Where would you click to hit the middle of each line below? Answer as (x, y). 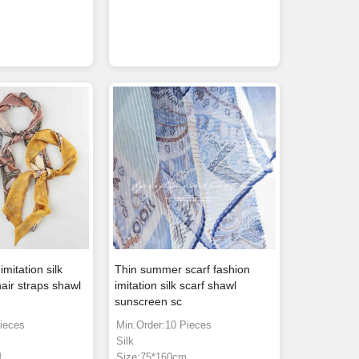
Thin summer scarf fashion (183, 270)
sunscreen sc (149, 302)
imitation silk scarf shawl (176, 286)
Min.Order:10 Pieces (164, 325)
